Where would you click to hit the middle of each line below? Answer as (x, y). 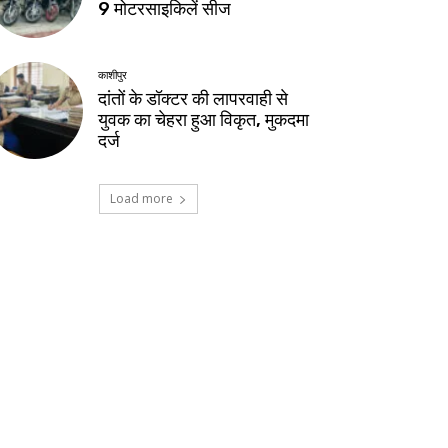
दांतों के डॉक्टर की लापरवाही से (193, 98)
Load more (141, 199)
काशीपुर (113, 75)
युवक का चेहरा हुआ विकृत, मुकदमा (204, 119)
